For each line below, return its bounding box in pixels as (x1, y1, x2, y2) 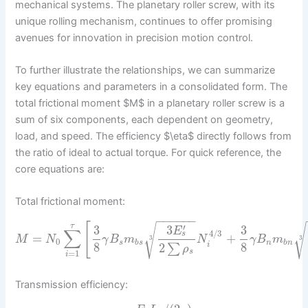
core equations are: (15, 163, 105, 176)
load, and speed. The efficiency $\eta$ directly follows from (15, 130, 292, 143)
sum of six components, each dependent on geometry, (15, 113, 274, 126)
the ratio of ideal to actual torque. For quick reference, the (15, 146, 282, 159)
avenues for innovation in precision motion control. (15, 31, 254, 44)
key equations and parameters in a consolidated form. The (15, 80, 288, 93)
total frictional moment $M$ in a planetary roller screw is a (15, 97, 285, 110)
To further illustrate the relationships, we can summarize (15, 64, 276, 77)
